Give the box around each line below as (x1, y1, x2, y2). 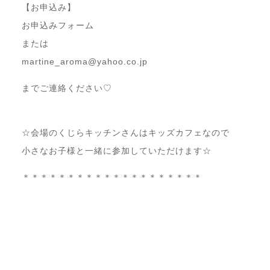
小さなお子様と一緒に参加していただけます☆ (22, 146, 212, 156)
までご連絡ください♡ (22, 83, 112, 93)
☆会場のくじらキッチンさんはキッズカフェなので (22, 128, 230, 138)
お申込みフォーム (22, 20, 94, 31)
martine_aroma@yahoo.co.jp (22, 57, 148, 67)
